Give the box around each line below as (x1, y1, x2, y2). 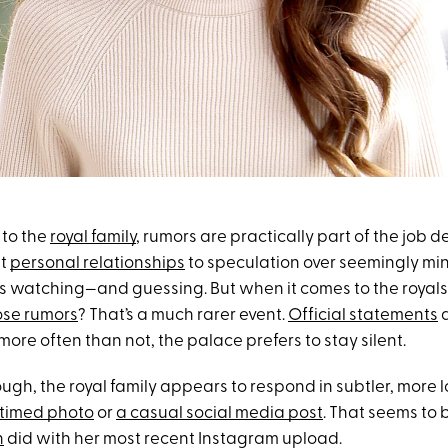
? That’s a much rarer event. (78, 307, 288, 324)
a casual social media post (116, 405, 323, 422)
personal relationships (10, 255, 185, 272)
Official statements (288, 307, 438, 324)
